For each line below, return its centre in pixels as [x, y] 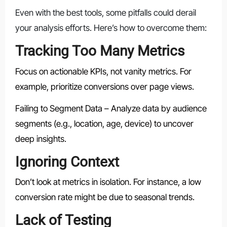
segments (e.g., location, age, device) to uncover [104, 123]
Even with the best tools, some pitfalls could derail [105, 13]
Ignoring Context [67, 162]
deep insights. [41, 139]
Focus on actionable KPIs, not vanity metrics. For [103, 71]
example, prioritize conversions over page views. [104, 86]
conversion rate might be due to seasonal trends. [105, 197]
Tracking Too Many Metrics [100, 51]
